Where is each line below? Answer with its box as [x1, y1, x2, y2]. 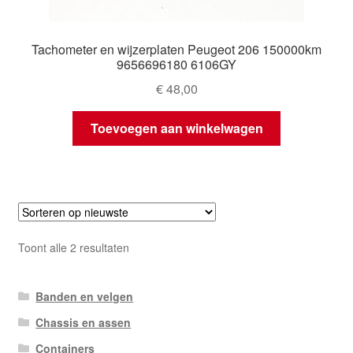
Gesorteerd [128, 239, 185, 255]
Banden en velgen [35, 288, 134, 305]
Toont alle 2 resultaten [17, 240, 129, 256]
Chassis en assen [35, 314, 132, 331]
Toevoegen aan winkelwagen [90, 119, 263, 138]
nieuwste [128, 273, 173, 290]
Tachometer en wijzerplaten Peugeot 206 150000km [32, 39, 321, 58]
